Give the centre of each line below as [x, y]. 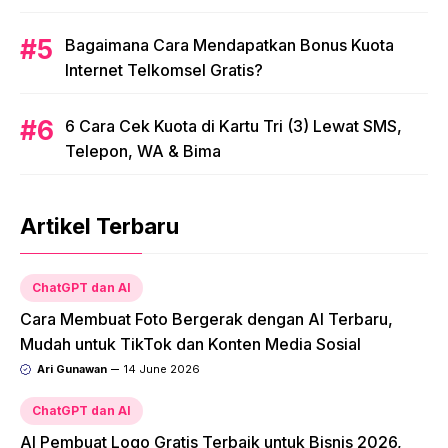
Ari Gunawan [71, 369]
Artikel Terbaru [99, 226]
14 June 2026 [161, 369]
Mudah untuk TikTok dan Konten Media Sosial [190, 344]
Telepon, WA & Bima [143, 151]
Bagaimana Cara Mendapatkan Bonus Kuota [229, 45]
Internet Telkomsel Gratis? [164, 70]
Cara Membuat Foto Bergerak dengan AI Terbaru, [206, 319]
